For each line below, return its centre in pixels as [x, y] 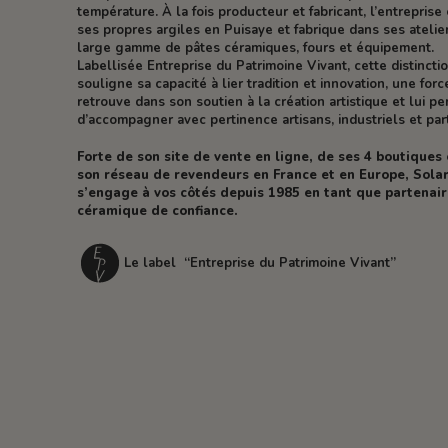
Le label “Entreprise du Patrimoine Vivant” [260, 263]
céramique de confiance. [158, 211]
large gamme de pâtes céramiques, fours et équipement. [256, 47]
